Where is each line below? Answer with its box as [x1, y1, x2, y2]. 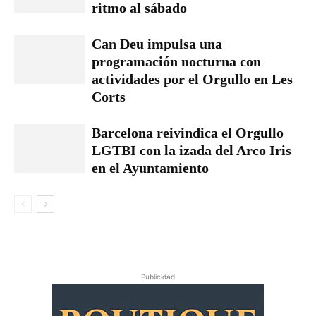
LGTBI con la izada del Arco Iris [92, 142, 291, 158]
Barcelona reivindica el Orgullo [92, 125, 284, 140]
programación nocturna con [92, 54, 261, 69]
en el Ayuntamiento [92, 160, 209, 176]
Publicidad [141, 272, 175, 281]
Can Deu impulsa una [92, 36, 222, 51]
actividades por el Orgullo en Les [92, 71, 293, 87]
